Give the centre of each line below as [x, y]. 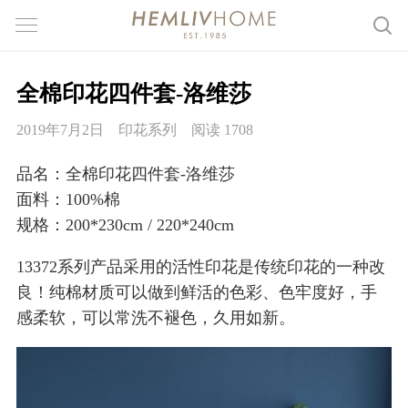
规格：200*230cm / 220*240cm [125, 225]
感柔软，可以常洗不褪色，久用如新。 [156, 318]
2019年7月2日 [60, 130]
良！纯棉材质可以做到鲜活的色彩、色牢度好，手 [197, 293]
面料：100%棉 [68, 200]
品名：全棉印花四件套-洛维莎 [126, 174]
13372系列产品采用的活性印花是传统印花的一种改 [201, 267]
